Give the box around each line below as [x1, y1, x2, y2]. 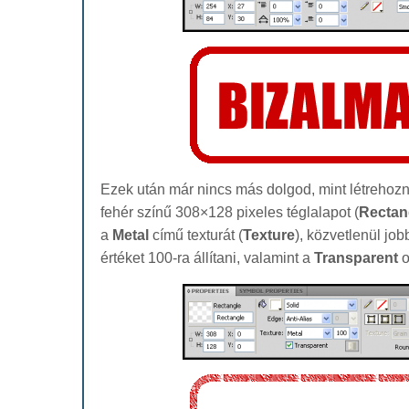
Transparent [314, 249, 398, 266]
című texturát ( [149, 226, 243, 243]
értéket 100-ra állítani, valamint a [100, 249, 314, 266]
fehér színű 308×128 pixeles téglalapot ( [100, 204, 359, 220]
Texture [243, 226, 295, 243]
